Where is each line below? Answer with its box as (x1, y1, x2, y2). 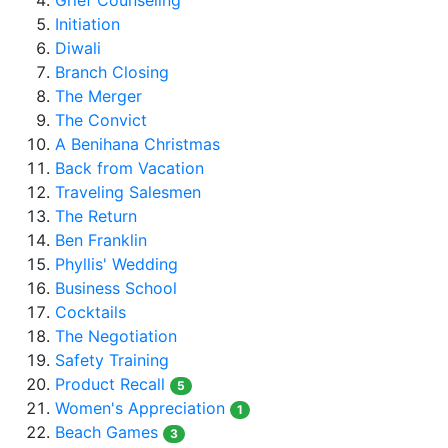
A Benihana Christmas (55, 134, 220, 154)
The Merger (55, 86, 142, 106)
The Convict (55, 110, 147, 130)
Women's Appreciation (55, 398, 225, 418)
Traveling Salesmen (55, 182, 201, 202)
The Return (55, 206, 137, 226)
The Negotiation (55, 326, 177, 346)
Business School (55, 278, 177, 298)
